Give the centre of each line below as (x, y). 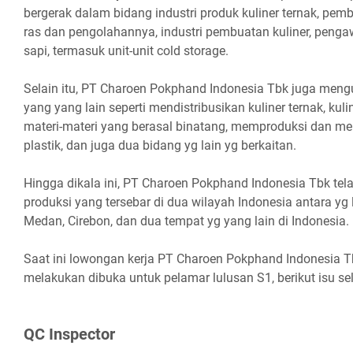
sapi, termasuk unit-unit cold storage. (126, 51)
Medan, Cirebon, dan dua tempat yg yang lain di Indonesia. (186, 221)
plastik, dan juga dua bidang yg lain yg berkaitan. (160, 145)
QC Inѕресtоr (69, 334)
